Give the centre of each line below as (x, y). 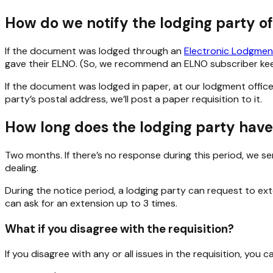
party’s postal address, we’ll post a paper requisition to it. (133, 99)
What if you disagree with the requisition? (119, 229)
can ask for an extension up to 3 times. (91, 203)
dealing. (22, 168)
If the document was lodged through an (94, 51)
